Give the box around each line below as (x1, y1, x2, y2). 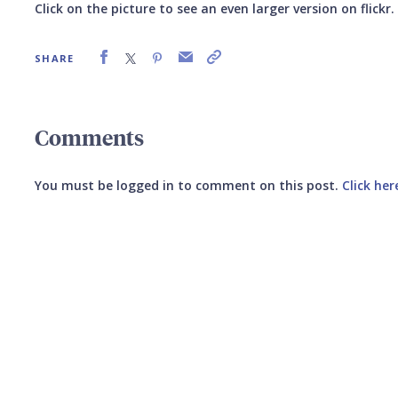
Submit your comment (49, 214, 198, 235)
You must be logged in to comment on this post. (35, 176, 343, 194)
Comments (35, 122, 145, 151)
